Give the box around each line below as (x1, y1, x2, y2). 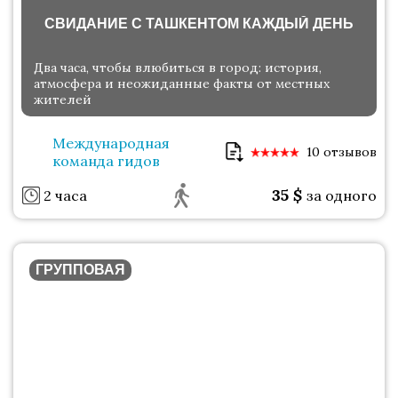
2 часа (44, 187, 87, 205)
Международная (52, 134, 170, 153)
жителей (34, 92, 92, 108)
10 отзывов (306, 144, 377, 161)
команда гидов (52, 152, 160, 171)
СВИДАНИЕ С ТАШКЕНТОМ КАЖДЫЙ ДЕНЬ (44, 16, 354, 32)
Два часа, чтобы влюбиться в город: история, (34, 60, 322, 76)
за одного (306, 187, 377, 205)
